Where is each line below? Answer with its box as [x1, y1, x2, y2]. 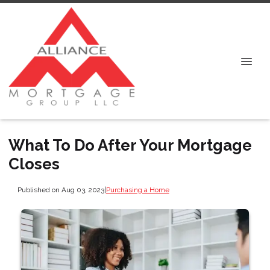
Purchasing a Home [105, 185, 169, 194]
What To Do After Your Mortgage [8, 136, 252, 154]
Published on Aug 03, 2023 [17, 185, 104, 194]
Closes [8, 155, 60, 173]
